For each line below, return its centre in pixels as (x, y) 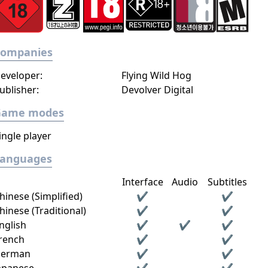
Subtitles (228, 182)
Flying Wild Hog (156, 75)
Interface (142, 182)
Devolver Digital (157, 90)
